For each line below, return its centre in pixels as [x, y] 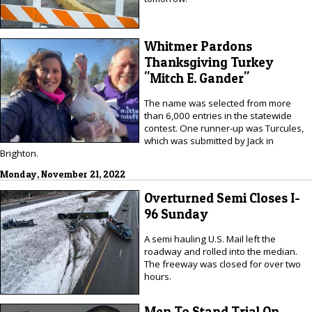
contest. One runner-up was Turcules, [224, 128]
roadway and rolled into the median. [220, 252]
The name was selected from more [217, 103]
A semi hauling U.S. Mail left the [210, 239]
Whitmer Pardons [198, 46]
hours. [157, 277]
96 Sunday [176, 214]
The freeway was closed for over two [222, 264]
